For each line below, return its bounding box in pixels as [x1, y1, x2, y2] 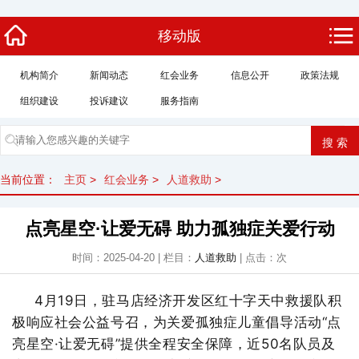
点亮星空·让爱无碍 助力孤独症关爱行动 [24, 219, 335, 239]
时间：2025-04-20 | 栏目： [72, 252, 195, 264]
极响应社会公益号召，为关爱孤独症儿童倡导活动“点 [12, 314, 341, 330]
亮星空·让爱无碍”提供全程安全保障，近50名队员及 [12, 336, 336, 352]
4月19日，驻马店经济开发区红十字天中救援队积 [34, 292, 342, 309]
